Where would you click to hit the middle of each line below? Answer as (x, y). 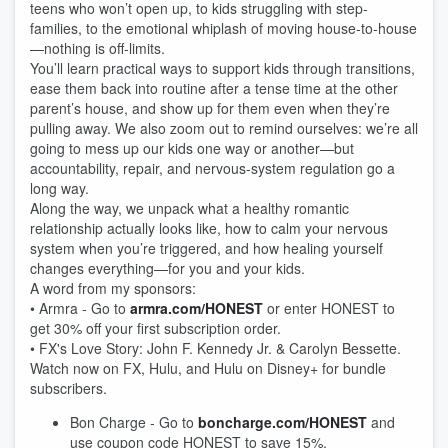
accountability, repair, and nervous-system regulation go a (212, 168)
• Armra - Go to (80, 308)
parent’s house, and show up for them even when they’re (210, 108)
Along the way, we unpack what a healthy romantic (189, 208)
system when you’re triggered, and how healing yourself (206, 248)
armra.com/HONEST (196, 308)
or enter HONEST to (329, 308)
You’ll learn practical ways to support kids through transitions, (222, 68)
